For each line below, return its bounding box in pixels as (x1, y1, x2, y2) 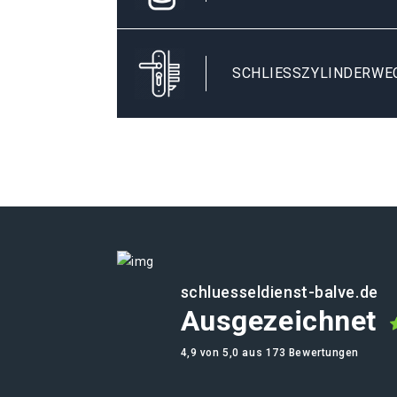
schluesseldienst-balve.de (180, 283, 378, 301)
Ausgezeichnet (180, 304, 377, 338)
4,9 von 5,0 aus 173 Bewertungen (180, 346, 360, 359)
